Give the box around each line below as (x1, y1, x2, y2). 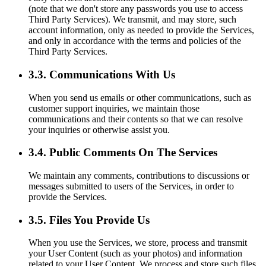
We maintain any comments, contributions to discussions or (28, 170, 249, 181)
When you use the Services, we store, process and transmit (28, 237, 247, 248)
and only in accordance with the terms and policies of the (28, 36, 241, 46)
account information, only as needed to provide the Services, (28, 25, 254, 36)
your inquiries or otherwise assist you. (28, 124, 170, 135)
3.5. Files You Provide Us (28, 213, 150, 226)
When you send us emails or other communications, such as (28, 92, 251, 103)
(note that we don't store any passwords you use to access (28, 4, 243, 14)
